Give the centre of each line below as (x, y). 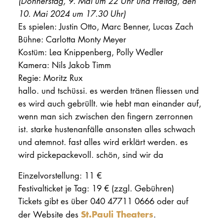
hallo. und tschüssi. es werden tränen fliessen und (108, 90)
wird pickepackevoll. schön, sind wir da (91, 154)
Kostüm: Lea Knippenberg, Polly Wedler (91, 52)
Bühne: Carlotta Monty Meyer (72, 39)
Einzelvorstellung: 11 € (60, 176)
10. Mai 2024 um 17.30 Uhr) (72, 13)
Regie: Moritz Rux (50, 77)
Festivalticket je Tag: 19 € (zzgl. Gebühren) (96, 188)
